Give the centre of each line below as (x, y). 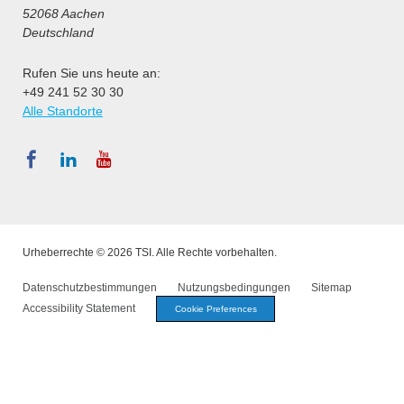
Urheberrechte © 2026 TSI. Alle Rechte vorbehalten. (150, 253)
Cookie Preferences (216, 308)
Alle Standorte (63, 111)
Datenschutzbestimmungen (90, 288)
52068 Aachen (64, 14)
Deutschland (58, 33)
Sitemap (331, 288)
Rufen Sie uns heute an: (92, 73)
